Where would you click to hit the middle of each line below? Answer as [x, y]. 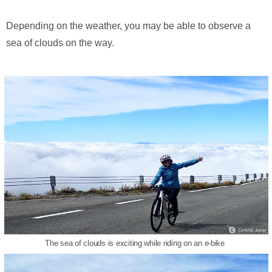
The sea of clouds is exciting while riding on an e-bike [136, 243]
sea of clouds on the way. [60, 42]
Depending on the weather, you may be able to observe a [128, 25]
